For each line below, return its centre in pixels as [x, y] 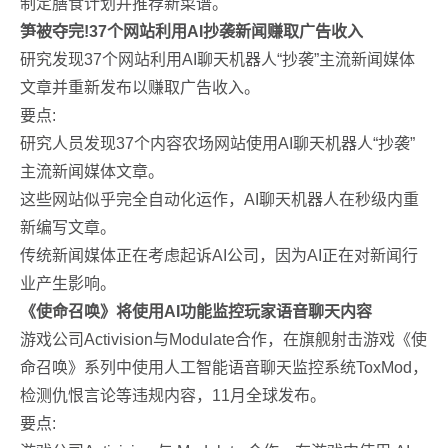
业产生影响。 [68, 283]
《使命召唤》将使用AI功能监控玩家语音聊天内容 [196, 311]
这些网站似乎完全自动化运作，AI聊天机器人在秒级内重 [219, 199]
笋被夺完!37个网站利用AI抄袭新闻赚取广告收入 [191, 31]
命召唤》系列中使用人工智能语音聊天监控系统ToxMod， [224, 367]
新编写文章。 [68, 227]
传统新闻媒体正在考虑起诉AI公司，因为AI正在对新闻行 [219, 255]
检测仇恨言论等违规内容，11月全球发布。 [173, 395]
